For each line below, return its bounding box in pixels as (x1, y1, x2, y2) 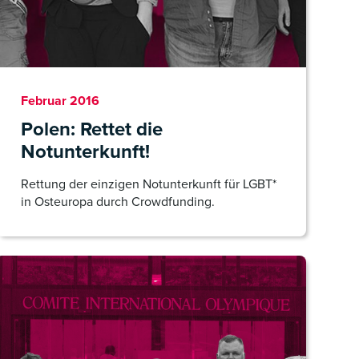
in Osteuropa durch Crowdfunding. (21, 192, 215, 211)
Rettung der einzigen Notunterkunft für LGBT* (21, 175, 276, 193)
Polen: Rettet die (21, 115, 163, 143)
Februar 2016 (21, 91, 99, 110)
